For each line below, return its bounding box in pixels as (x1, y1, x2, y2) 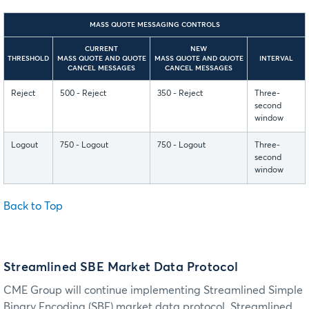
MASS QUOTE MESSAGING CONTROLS (89, 21, 220, 28)
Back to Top (3, 200, 63, 212)
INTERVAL (259, 54, 293, 62)
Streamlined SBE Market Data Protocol (3, 261, 239, 275)
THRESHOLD (8, 54, 49, 62)
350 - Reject (157, 89, 203, 98)
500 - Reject (60, 89, 106, 98)
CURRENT (85, 45, 118, 52)
